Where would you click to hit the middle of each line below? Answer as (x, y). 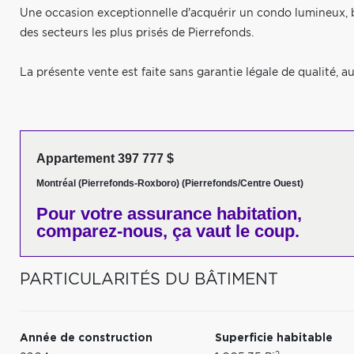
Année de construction (86, 338)
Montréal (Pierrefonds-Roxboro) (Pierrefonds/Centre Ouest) (170, 183)
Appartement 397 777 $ (105, 158)
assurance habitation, (212, 214)
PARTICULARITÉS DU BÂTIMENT (149, 280)
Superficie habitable (274, 338)
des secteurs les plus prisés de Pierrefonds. (137, 33)
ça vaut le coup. (233, 231)
